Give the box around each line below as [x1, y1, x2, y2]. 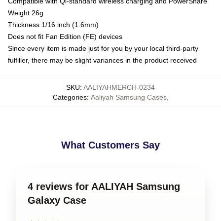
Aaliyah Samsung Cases [90, 93, 167, 101]
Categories [52, 93, 87, 101]
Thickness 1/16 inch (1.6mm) [8, 20, 99, 29]
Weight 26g [8, 8, 43, 17]
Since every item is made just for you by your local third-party [8, 44, 198, 52]
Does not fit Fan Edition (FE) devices [8, 32, 122, 40]
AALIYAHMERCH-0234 [83, 83, 155, 91]
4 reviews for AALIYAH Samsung [28, 181, 180, 192]
